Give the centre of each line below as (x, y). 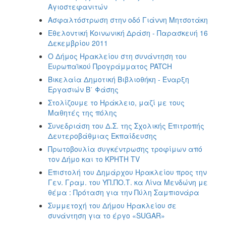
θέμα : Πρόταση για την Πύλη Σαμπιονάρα (124, 192)
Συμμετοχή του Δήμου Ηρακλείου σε (112, 205)
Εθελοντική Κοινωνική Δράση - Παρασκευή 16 (128, 33)
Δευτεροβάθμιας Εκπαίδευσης (102, 135)
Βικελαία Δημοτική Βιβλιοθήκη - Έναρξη (119, 79)
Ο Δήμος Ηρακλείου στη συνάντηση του (117, 56)
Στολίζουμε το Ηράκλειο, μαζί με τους (116, 102)
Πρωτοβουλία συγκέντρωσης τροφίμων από (125, 149)
